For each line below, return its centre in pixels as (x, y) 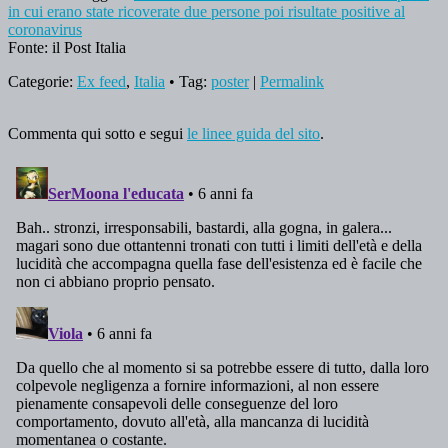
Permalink (292, 81)
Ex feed (101, 81)
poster (230, 81)
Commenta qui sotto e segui (97, 133)
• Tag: (188, 81)
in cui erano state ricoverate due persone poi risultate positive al (206, 11)
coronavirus (45, 29)
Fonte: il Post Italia (67, 47)
